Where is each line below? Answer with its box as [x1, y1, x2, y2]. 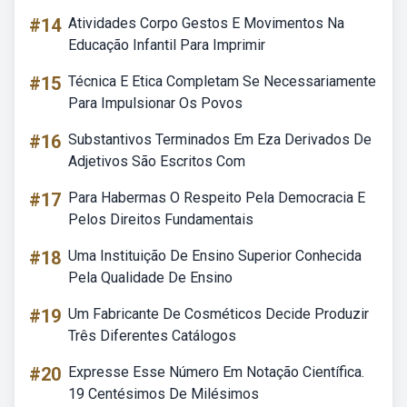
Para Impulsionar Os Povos [68, 94, 243, 112]
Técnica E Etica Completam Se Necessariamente [68, 73, 376, 90]
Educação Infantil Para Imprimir [68, 36, 265, 54]
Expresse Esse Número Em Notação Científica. [68, 363, 364, 381]
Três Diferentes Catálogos [68, 327, 236, 344]
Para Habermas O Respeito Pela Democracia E [68, 189, 365, 206]
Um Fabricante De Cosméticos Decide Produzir [68, 305, 369, 323]
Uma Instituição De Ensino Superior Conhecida [68, 247, 362, 264]
